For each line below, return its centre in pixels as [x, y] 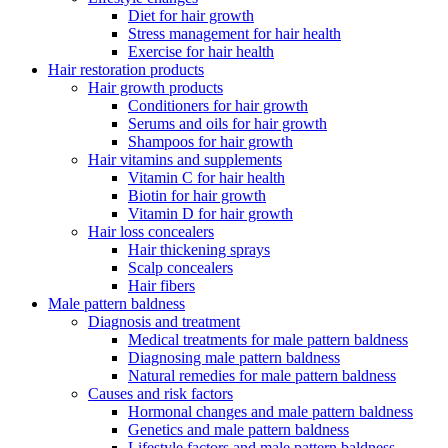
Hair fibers [161, 285]
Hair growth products [155, 87]
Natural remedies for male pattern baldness [262, 375]
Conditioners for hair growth [218, 105]
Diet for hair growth [191, 15]
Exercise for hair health [201, 51]
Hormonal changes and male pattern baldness [270, 411]
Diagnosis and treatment [164, 321]
